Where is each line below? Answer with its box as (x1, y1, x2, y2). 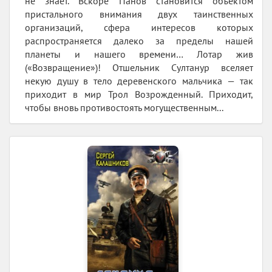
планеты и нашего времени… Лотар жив (25, 47, 253, 60)
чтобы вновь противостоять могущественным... (25, 101, 223, 114)
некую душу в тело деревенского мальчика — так (25, 74, 253, 87)
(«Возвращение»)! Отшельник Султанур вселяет (25, 61, 253, 73)
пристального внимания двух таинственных (25, 7, 253, 20)
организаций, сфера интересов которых (25, 21, 253, 33)
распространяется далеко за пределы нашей (25, 34, 253, 47)
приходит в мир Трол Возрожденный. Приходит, (25, 87, 253, 100)
